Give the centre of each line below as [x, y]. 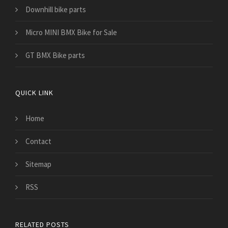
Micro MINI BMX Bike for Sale [71, 33]
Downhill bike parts [56, 10]
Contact [38, 141]
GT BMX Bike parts [55, 55]
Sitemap [38, 164]
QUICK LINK [34, 93]
